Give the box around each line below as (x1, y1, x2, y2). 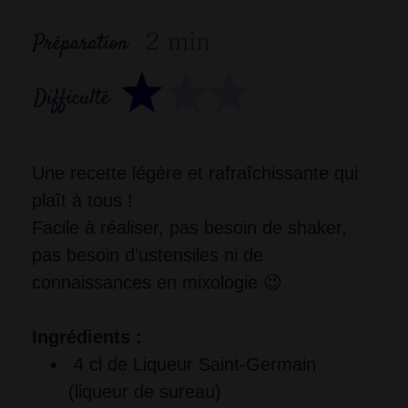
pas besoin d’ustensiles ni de (32, 244, 263, 265)
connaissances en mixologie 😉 (32, 271, 282, 292)
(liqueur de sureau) (68, 381, 221, 402)
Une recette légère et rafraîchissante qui (32, 162, 358, 183)
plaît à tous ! (32, 189, 133, 210)
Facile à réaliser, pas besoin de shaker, (32, 217, 347, 238)
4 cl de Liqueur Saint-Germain (74, 353, 316, 374)
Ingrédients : (32, 326, 148, 347)
